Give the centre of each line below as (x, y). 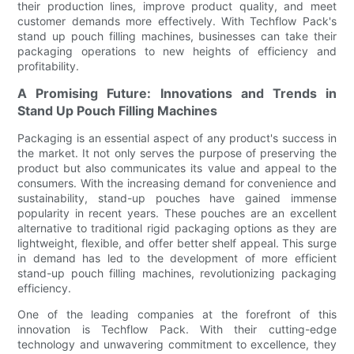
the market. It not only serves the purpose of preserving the (177, 153)
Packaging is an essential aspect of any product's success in (177, 137)
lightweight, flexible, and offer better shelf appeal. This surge (177, 243)
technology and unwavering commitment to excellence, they (177, 344)
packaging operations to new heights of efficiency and (177, 51)
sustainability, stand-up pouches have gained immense (177, 198)
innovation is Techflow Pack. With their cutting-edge (177, 329)
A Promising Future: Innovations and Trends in (177, 93)
